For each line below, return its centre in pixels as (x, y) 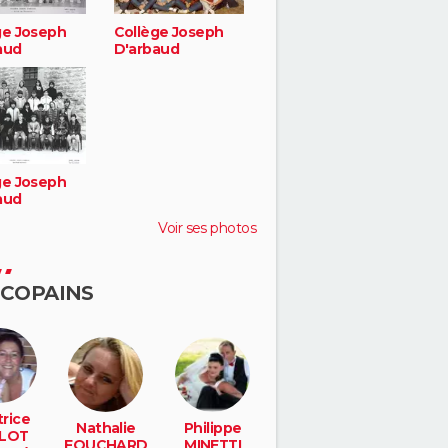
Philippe (212, 427)
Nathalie (106, 427)
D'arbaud (146, 49)
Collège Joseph (168, 32)
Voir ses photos (207, 227)
